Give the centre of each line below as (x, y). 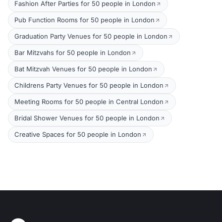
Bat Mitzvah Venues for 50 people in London (83, 69)
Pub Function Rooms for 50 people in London (84, 20)
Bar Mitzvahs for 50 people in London (73, 53)
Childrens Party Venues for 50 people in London (89, 85)
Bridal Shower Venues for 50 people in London (87, 118)
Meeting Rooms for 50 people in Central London (89, 102)
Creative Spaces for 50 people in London (78, 134)
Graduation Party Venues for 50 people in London (91, 36)
